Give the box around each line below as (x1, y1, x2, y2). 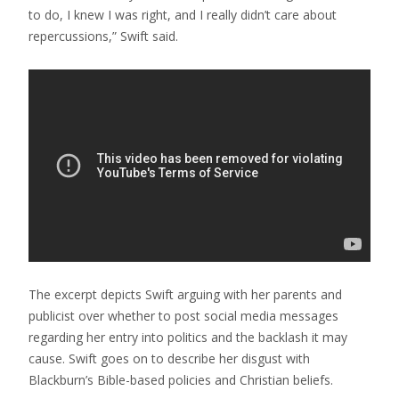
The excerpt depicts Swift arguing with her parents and (28, 285, 342, 303)
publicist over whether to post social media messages (28, 306, 338, 324)
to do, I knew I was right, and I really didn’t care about (28, 5, 337, 23)
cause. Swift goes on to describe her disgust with (28, 349, 310, 367)
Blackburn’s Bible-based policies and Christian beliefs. (28, 370, 333, 388)
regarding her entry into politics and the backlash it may (28, 328, 347, 346)
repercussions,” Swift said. (28, 27, 178, 45)
